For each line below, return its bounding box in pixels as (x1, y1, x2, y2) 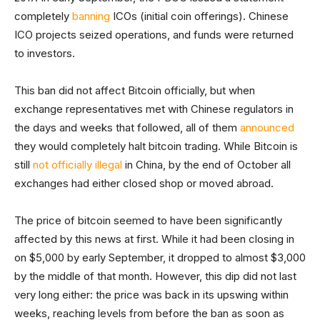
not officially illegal (33, 158, 122, 172)
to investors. (14, 46, 75, 61)
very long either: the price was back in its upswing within (14, 288, 289, 302)
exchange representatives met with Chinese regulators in (14, 102, 294, 116)
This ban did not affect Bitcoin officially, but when (14, 84, 255, 98)
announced (240, 121, 294, 135)
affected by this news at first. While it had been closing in (14, 232, 294, 246)
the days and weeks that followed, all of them (14, 121, 240, 135)
